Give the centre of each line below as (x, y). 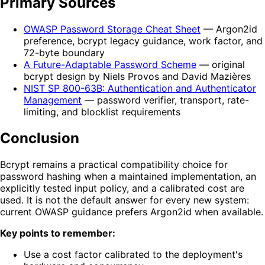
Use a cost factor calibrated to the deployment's (133, 254)
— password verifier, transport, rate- (165, 100)
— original (221, 64)
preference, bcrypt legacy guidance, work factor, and (143, 41)
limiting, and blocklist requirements (102, 112)
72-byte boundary (64, 53)
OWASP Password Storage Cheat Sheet (112, 29)
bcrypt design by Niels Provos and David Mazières (137, 76)
